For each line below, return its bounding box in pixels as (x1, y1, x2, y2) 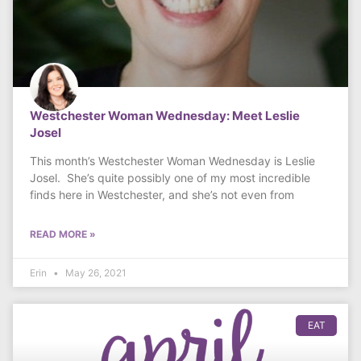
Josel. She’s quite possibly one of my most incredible (30, 171, 310, 185)
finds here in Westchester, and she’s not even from (30, 188, 294, 202)
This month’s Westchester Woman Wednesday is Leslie (30, 154, 315, 168)
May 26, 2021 (63, 267, 127, 280)
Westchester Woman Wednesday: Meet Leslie (30, 108, 300, 124)
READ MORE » (30, 228, 96, 241)
